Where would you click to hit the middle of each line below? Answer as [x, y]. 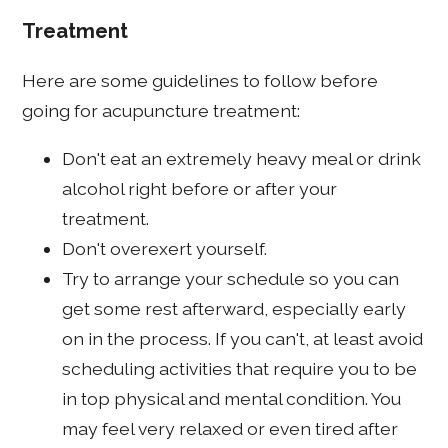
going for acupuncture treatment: [161, 111]
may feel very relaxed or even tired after [230, 428]
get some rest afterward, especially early [234, 308]
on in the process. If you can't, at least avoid [243, 338]
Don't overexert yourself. [165, 248]
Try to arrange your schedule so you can [231, 278]
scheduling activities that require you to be [240, 368]
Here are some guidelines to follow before [200, 81]
